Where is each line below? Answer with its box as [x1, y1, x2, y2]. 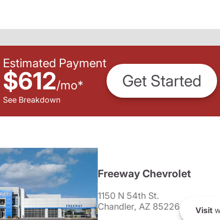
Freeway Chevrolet [98, 167, 191, 180]
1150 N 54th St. [98, 191, 159, 201]
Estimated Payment [3, 55, 107, 70]
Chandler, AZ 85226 [98, 201, 180, 212]
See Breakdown [3, 94, 60, 105]
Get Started [122, 71, 201, 91]
